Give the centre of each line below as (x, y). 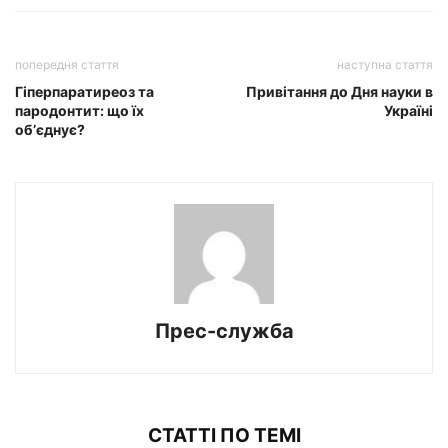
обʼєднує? (50, 130)
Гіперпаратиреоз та (84, 92)
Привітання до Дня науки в (339, 92)
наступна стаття (385, 65)
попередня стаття (67, 65)
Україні (408, 111)
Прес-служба (224, 331)
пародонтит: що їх (79, 111)
